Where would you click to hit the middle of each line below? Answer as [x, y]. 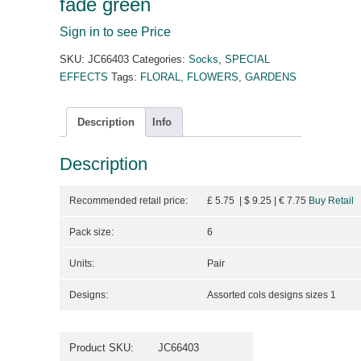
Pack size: [91, 232]
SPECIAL [247, 59]
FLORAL [160, 77]
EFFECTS [84, 77]
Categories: [160, 59]
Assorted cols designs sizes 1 [272, 295]
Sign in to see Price [115, 32]
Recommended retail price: [129, 201]
